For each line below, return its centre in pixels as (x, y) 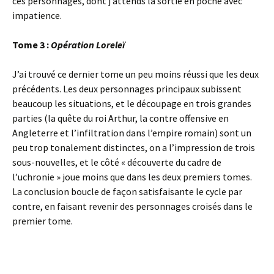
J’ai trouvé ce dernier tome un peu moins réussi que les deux (135, 74)
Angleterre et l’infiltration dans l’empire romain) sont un (132, 133)
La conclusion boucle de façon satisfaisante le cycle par (127, 191)
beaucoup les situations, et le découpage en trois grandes (132, 103)
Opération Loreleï (88, 45)
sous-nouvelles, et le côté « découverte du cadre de (117, 162)
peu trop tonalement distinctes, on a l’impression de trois (134, 147)
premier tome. (43, 221)
